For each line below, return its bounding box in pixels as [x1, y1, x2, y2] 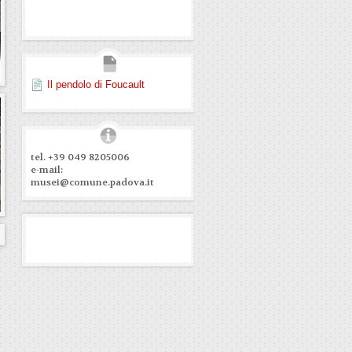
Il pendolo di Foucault [47, 79, 145, 90]
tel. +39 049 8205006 [31, 151, 130, 163]
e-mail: [31, 163, 63, 176]
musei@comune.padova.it [31, 176, 154, 189]
